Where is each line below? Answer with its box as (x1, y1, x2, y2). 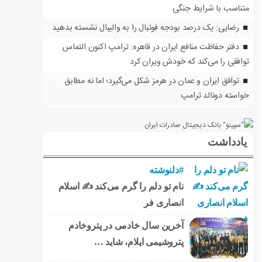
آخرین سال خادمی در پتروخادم (68, 220, 184, 230)
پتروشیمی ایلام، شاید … (94, 237, 184, 247)
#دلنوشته (149, 165, 184, 175)
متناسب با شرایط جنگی (172, 2, 249, 16)
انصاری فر (144, 198, 184, 208)
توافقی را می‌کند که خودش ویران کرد (130, 55, 249, 69)
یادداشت (207, 136, 247, 148)
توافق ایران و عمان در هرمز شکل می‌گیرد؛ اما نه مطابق (64, 74, 239, 88)
